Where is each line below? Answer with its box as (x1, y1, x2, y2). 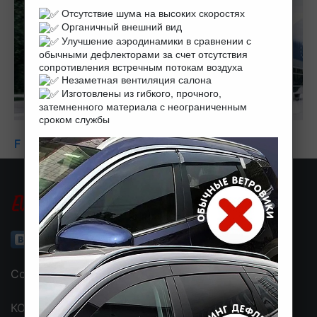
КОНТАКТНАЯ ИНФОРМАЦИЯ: (11, 300, 177, 315)
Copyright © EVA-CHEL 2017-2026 (11, 266, 201, 281)
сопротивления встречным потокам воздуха (38, 61, 243, 73)
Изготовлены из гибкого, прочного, (58, 88, 221, 100)
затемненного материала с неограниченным (38, 101, 247, 113)
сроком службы (38, 114, 110, 126)
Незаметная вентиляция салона (58, 74, 212, 86)
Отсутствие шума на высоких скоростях (58, 8, 245, 19)
